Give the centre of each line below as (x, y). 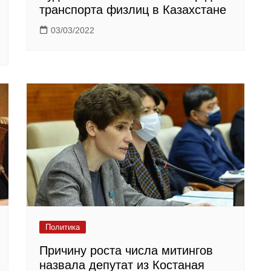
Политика (63, 227)
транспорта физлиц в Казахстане (133, 10)
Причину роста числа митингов (126, 250)
